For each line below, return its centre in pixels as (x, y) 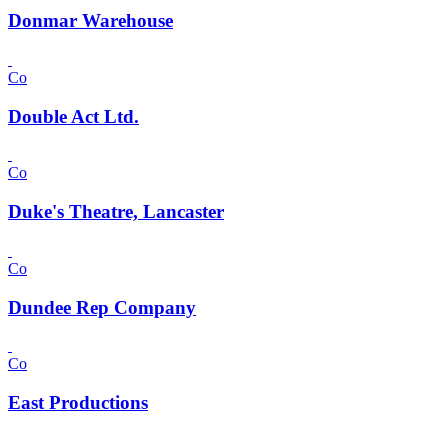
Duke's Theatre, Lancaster (116, 212)
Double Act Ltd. (73, 116)
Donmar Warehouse (90, 21)
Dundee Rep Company (102, 307)
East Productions (78, 403)
